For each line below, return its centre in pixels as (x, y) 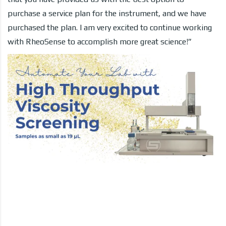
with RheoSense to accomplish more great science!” (100, 41)
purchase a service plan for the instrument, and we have (107, 13)
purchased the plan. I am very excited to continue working (110, 27)
